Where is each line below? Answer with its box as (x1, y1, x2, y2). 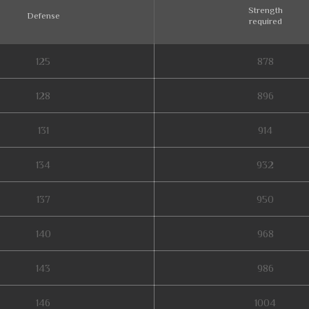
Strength (248, 5, 283, 15)
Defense (26, 10, 60, 21)
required (248, 16, 282, 26)
